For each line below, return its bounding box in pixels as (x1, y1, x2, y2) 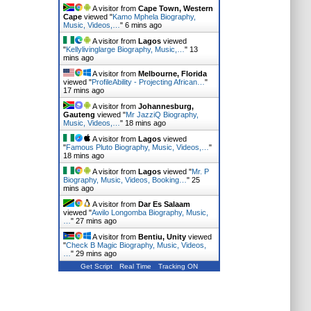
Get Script (80, 262, 112, 270)
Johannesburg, (137, 102, 194, 110)
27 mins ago (75, 217, 117, 225)
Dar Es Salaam (137, 200, 190, 208)
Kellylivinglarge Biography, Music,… (65, 45, 185, 53)
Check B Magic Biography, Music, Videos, (65, 241, 206, 249)
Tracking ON (158, 262, 198, 270)
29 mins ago (75, 249, 117, 258)
